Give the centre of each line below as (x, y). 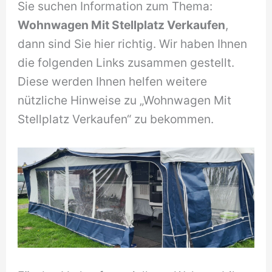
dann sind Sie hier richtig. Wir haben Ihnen (133, 44)
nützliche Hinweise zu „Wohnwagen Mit (125, 100)
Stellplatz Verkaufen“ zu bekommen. (116, 119)
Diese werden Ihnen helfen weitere (113, 82)
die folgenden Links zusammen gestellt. (126, 63)
